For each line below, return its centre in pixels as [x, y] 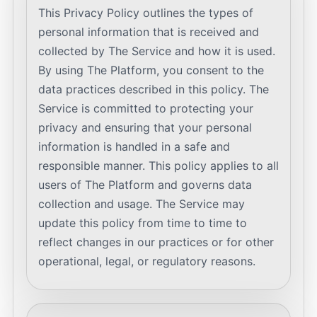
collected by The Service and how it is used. [157, 51]
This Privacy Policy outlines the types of [146, 13]
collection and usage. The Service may [142, 204]
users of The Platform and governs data [145, 185]
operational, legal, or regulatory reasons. [147, 261]
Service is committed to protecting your [146, 108]
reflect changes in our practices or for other [156, 242]
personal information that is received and [149, 32]
